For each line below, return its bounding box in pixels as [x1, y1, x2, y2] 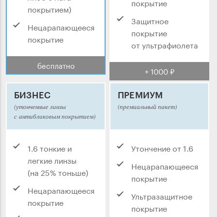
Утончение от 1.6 [131, 141, 193, 154]
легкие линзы [28, 154, 77, 166]
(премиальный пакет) [118, 102, 177, 111]
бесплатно [37, 59, 75, 71]
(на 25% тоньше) [28, 166, 88, 178]
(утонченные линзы [14, 102, 66, 111]
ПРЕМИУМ [118, 90, 163, 101]
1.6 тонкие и [28, 141, 72, 154]
